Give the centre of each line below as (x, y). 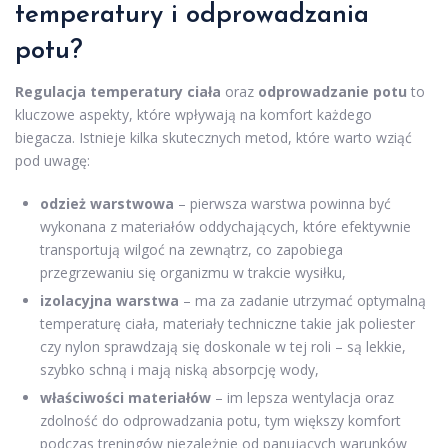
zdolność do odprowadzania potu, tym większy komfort (220, 420)
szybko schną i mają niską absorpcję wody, (179, 369)
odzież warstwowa (107, 203)
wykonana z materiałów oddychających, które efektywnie (225, 226)
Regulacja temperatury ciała (118, 91)
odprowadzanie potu (332, 91)
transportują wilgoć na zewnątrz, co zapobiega (191, 249)
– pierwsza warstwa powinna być (282, 203)
